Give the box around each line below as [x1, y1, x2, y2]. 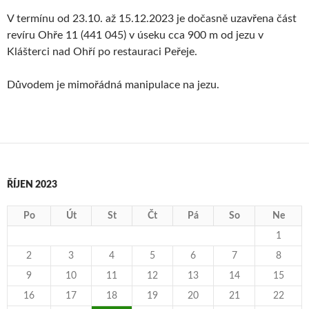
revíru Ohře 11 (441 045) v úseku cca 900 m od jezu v [7, 30, 263, 41]
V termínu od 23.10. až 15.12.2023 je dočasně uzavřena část [7, 13, 297, 25]
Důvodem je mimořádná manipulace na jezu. [7, 79, 219, 91]
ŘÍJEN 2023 [7, 180, 57, 190]
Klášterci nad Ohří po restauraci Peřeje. [7, 46, 197, 58]
